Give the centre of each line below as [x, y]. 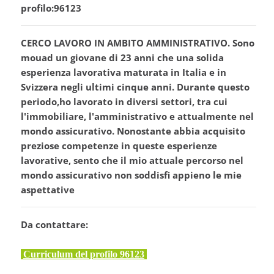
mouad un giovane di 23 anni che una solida [122, 58]
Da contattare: [54, 225]
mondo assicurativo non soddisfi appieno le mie [131, 175]
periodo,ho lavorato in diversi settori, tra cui [124, 102]
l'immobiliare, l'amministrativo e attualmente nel [137, 117]
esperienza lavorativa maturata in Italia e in [124, 72]
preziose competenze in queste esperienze [119, 146]
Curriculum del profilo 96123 [84, 254]
